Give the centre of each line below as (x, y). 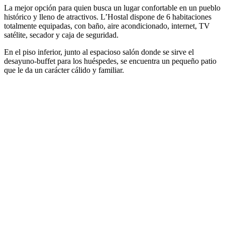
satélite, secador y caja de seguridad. (61, 35)
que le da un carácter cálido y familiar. (64, 70)
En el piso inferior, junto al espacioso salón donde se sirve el (99, 52)
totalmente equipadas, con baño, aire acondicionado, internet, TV (107, 26)
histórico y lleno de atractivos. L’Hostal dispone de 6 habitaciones (108, 17)
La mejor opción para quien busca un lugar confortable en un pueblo (112, 8)
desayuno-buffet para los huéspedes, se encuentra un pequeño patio (110, 61)
